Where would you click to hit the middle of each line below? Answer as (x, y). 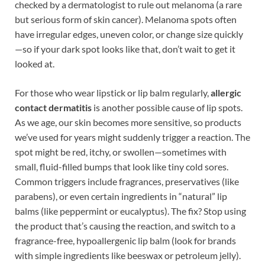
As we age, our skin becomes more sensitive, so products (128, 122)
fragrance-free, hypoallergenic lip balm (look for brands (125, 241)
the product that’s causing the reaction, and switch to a (125, 226)
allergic (226, 93)
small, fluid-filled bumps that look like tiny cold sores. (122, 167)
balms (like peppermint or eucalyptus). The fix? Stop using (130, 211)
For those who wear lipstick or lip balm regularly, (113, 93)
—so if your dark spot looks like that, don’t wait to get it (125, 49)
